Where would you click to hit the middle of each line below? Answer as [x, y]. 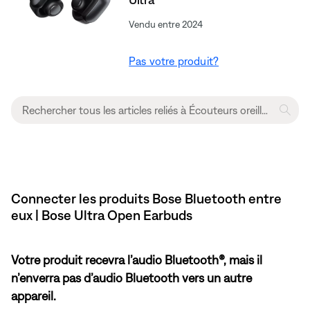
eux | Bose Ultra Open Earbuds [102, 215]
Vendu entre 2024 [166, 24]
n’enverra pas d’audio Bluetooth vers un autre [131, 277]
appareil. [34, 295]
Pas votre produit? [174, 61]
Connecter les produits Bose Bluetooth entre [146, 198]
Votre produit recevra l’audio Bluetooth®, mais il [137, 259]
